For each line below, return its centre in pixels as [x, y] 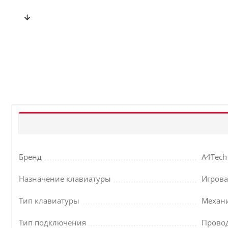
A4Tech [214, 157]
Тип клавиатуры [49, 201]
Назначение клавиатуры [65, 179]
